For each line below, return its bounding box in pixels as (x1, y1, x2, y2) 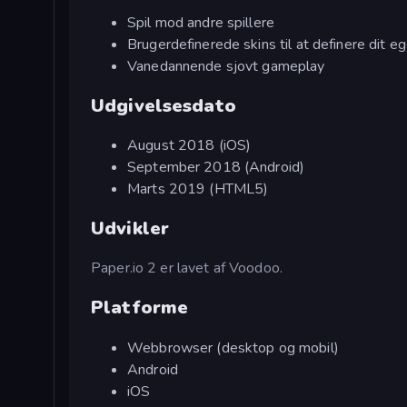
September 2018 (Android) (127, 157, 305, 178)
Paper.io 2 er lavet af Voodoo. (91, 258, 283, 279)
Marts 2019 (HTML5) (127, 179, 269, 200)
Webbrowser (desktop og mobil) (127, 337, 339, 358)
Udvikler (91, 215, 170, 241)
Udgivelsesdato (91, 93, 236, 118)
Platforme (91, 295, 189, 321)
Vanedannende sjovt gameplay (127, 56, 325, 77)
